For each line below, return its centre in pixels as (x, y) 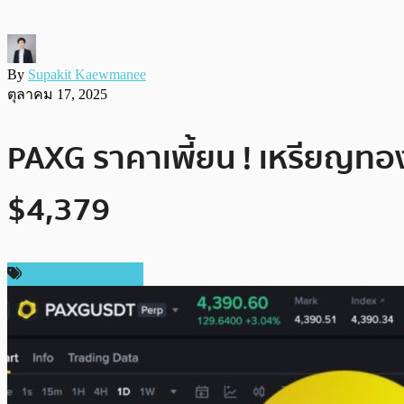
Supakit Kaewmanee (87, 74)
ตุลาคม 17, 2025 (57, 94)
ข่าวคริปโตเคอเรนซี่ (81, 274)
